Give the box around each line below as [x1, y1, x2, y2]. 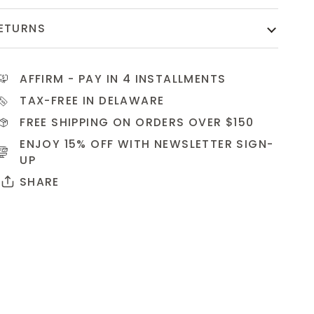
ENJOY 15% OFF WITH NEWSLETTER [20, 136, 237, 151]
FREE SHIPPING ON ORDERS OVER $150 [20, 114, 254, 130]
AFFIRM [20, 71, 64, 86]
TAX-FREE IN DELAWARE [20, 93, 165, 108]
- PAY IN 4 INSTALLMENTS [64, 71, 226, 86]
